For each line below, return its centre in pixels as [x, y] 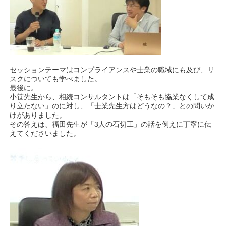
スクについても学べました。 [56, 79]
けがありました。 [38, 115]
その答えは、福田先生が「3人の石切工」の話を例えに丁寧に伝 [111, 124]
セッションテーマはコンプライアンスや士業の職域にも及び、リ [112, 70]
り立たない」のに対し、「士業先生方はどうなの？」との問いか [112, 106]
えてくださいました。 [45, 133]
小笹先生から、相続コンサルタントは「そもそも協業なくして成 [112, 97]
